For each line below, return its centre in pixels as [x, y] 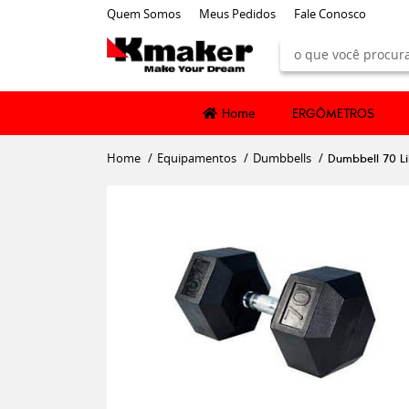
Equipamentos [197, 158]
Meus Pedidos [237, 14]
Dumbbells [282, 158]
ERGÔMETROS [333, 113]
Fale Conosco [330, 14]
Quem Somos [144, 14]
